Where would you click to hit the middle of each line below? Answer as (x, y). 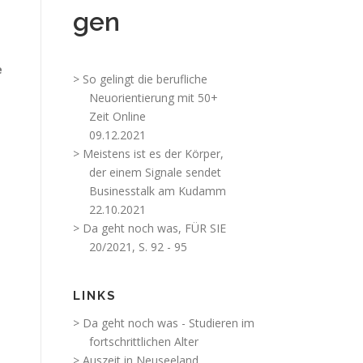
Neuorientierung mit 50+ (145, 98)
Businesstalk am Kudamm (149, 191)
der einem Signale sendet (147, 172)
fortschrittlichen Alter (136, 342)
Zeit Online (109, 116)
